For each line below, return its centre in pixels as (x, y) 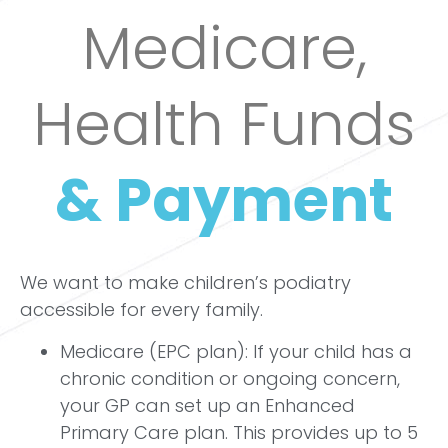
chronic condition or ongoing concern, (230, 378)
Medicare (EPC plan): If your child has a (236, 351)
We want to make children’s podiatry (185, 283)
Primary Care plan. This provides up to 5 (239, 432)
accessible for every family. (141, 310)
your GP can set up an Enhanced (207, 405)
